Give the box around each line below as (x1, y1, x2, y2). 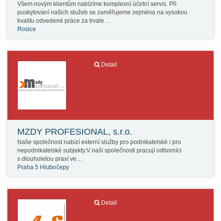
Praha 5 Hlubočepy (17, 164, 69, 171)
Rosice (17, 26, 36, 33)
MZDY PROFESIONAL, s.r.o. (17, 127, 132, 137)
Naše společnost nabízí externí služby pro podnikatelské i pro (17, 139, 181, 146)
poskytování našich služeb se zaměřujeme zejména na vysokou (17, 9, 187, 16)
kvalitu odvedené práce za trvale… (17, 17, 110, 24)
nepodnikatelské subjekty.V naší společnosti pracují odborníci (17, 147, 182, 154)
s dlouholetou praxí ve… (17, 155, 82, 162)
